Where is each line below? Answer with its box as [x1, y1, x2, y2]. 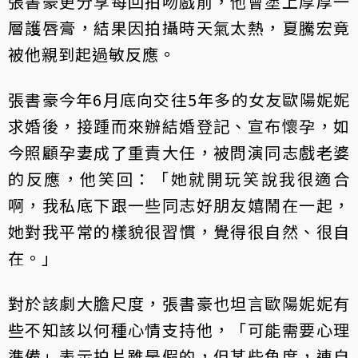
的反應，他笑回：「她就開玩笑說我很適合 [8, 166, 350, 190]
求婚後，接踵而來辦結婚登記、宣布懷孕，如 [8, 113, 350, 137]
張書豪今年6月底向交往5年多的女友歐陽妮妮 [8, 87, 350, 111]
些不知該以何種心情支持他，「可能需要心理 [8, 317, 350, 341]
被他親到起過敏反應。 [8, 42, 176, 66]
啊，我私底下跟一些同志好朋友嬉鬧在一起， [8, 193, 350, 217]
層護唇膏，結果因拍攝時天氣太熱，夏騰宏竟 [8, 15, 350, 39]
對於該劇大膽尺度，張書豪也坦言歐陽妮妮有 [8, 291, 350, 315]
